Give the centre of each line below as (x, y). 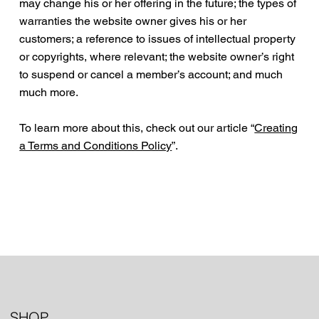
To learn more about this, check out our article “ (137, 128)
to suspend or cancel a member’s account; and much (151, 75)
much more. (51, 93)
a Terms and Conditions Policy (96, 146)
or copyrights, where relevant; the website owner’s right (157, 57)
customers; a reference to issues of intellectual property (158, 39)
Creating (276, 128)
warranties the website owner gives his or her (133, 21)
